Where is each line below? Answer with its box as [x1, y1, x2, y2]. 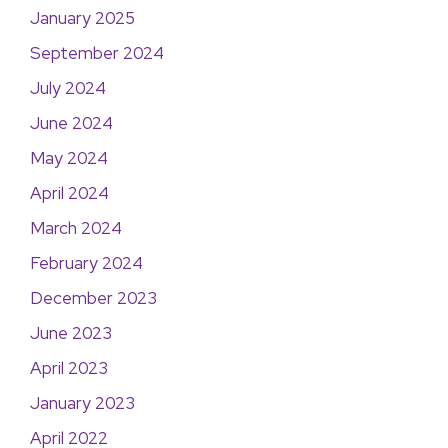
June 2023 [30, 322, 112, 344]
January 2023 [30, 392, 135, 414]
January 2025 [30, 7, 135, 29]
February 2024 [30, 252, 143, 274]
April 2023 [30, 357, 108, 379]
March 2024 [30, 217, 122, 239]
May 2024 [30, 147, 108, 169]
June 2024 [30, 112, 113, 134]
